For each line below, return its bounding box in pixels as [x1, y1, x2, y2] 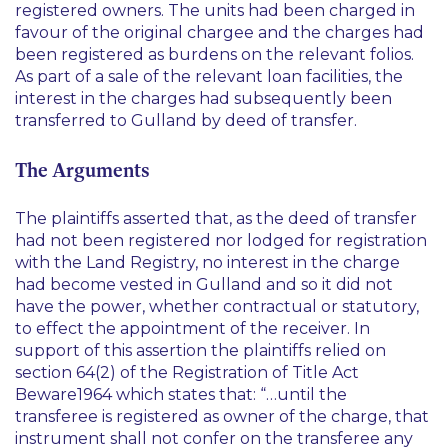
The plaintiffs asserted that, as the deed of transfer [15, 209, 417, 228]
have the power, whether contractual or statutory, [15, 297, 419, 316]
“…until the [260, 385, 347, 404]
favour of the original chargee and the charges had [15, 23, 424, 42]
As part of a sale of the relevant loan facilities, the [15, 67, 403, 86]
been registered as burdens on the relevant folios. [15, 45, 414, 64]
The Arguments [15, 157, 150, 183]
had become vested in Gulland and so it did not [15, 275, 393, 294]
